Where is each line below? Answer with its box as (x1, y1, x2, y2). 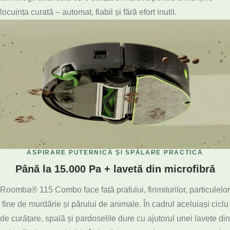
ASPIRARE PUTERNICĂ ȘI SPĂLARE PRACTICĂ (27, 148, 203, 156)
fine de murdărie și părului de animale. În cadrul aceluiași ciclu (2, 199, 228, 208)
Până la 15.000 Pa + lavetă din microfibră (15, 163, 215, 175)
